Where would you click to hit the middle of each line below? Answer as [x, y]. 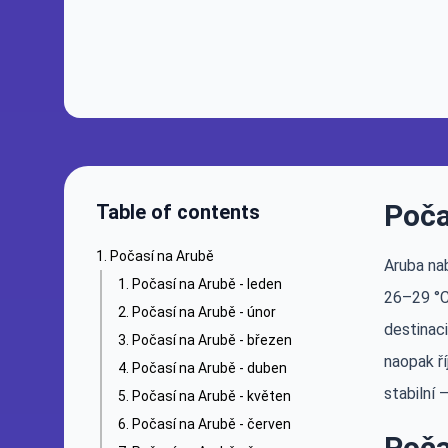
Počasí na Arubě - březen [212, 340]
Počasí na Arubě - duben [209, 368]
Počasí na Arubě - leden [207, 284]
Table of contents [178, 212]
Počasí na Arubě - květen [211, 396]
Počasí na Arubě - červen [211, 424]
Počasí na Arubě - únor [204, 312]
